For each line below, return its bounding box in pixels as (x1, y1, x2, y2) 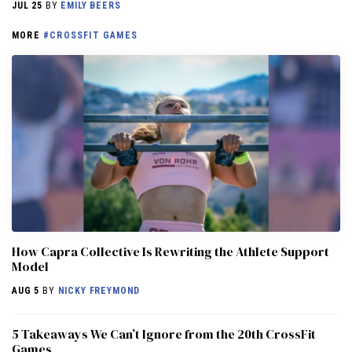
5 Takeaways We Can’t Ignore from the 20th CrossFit (12, 325, 316, 343)
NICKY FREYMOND (57, 285, 141, 297)
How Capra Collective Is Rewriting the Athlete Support (12, 243, 329, 261)
